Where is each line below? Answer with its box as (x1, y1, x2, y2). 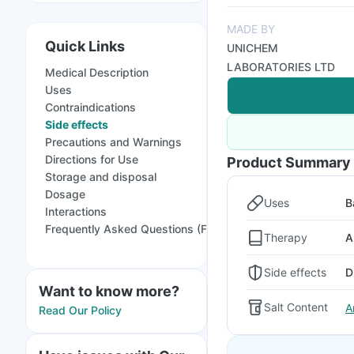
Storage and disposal (45, 170, 156, 183)
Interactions (45, 205, 107, 218)
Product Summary (227, 154, 351, 171)
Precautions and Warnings (45, 135, 182, 149)
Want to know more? (39, 283, 179, 299)
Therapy (264, 230, 307, 244)
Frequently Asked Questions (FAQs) (45, 222, 233, 235)
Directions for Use (45, 153, 138, 166)
